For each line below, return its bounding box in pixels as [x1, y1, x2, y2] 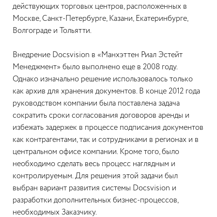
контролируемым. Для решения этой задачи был [13, 172, 178, 180]
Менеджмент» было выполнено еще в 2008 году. [13, 63, 177, 71]
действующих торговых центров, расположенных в [13, 3, 187, 11]
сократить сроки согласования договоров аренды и [13, 112, 189, 120]
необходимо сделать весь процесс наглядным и [13, 160, 175, 168]
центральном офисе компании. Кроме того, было [13, 148, 179, 156]
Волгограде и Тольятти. [13, 27, 92, 35]
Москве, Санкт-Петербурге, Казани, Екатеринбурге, [13, 15, 188, 23]
